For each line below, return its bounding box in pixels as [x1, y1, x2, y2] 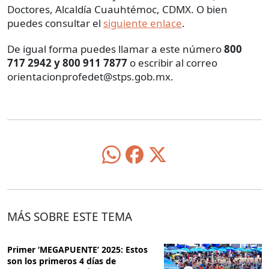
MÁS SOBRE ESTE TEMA [7, 208, 132, 225]
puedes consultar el [7, 16, 103, 31]
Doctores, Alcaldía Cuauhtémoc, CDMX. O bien [7, 2, 228, 17]
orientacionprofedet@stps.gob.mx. [7, 70, 174, 84]
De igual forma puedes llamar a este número [7, 42, 224, 56]
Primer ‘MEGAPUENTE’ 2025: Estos [7, 243, 148, 255]
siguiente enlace [103, 16, 182, 31]
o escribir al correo [130, 56, 217, 70]
